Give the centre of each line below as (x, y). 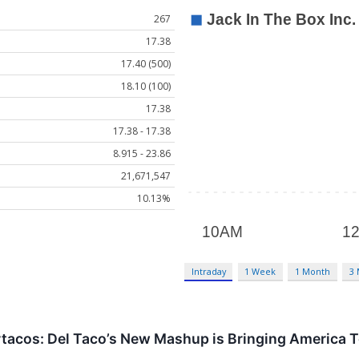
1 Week (260, 272)
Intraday (208, 272)
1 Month (313, 272)
